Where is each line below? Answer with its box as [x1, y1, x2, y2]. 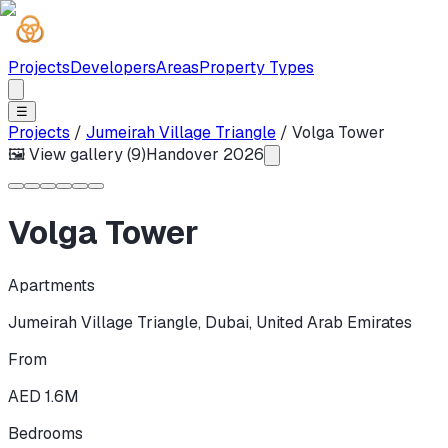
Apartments [8, 274, 95, 296]
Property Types [199, 57, 314, 78]
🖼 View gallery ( [8, 144, 131, 165]
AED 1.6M [8, 385, 79, 407]
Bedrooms [8, 422, 83, 444]
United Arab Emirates [256, 311, 412, 333]
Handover [146, 144, 219, 165]
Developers [70, 57, 156, 78]
